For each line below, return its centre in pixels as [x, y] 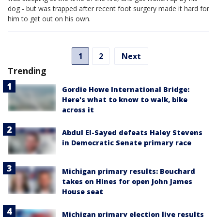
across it [78, 110]
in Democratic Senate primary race [127, 143]
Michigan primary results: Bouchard [129, 171]
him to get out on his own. [49, 19]
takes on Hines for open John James [127, 182]
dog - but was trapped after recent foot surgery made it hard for [108, 8]
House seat [83, 192]
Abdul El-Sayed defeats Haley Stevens [132, 132]
